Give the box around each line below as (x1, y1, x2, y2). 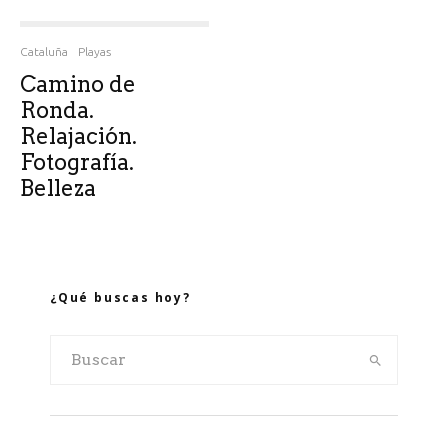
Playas (78, 45, 111, 58)
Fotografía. (20, 149, 134, 175)
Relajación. (20, 123, 137, 149)
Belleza (20, 175, 96, 201)
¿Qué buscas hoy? (50, 289, 191, 306)
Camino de (20, 71, 136, 97)
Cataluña (20, 45, 68, 58)
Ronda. (20, 97, 94, 123)
